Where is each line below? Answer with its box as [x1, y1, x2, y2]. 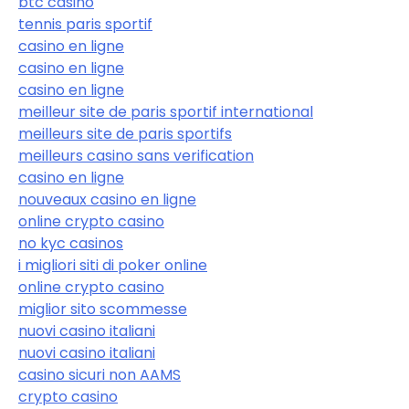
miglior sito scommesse [18, 299, 187, 320]
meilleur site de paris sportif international [18, 101, 313, 123]
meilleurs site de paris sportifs [18, 123, 232, 145]
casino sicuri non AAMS [18, 364, 181, 386]
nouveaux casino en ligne [18, 189, 196, 211]
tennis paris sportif [18, 14, 152, 36]
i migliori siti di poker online [18, 255, 207, 277]
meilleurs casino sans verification [18, 145, 254, 167]
